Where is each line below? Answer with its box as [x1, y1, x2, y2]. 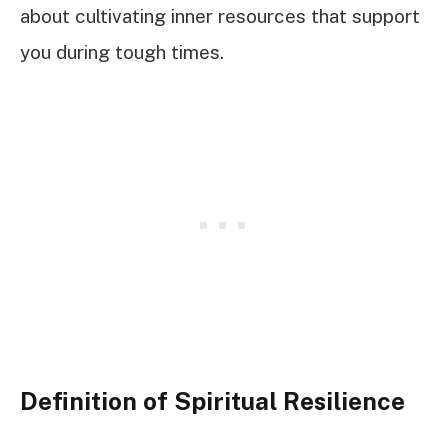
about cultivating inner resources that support [20, 5, 420, 28]
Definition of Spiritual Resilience [20, 386, 405, 415]
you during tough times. [20, 41, 224, 64]
